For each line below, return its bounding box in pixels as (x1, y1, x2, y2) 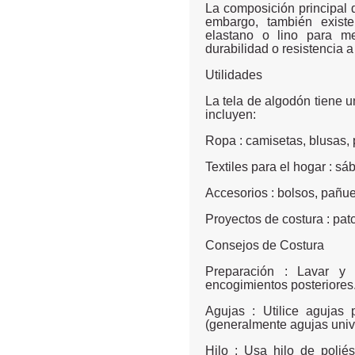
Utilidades (205, 67, 262, 82)
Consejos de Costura (205, 238, 324, 252)
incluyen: (205, 107, 256, 121)
